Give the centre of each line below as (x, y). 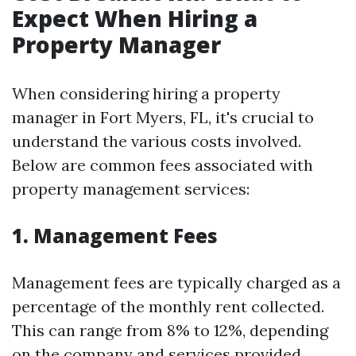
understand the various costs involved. (157, 141)
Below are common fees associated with (163, 165)
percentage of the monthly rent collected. (168, 306)
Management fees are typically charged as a (176, 282)
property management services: (131, 189)
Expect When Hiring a (135, 18)
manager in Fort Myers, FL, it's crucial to (163, 117)
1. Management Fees (115, 236)
